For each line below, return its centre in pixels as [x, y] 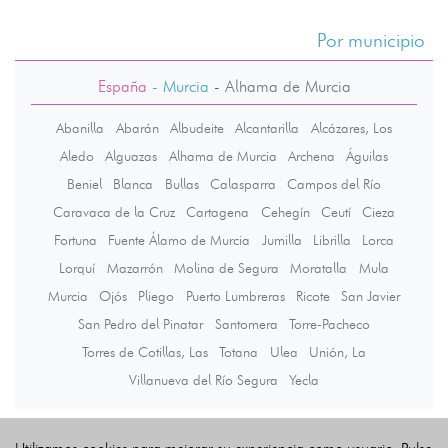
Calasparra [242, 184]
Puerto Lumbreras [235, 296]
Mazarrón [134, 268]
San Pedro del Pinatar [141, 324]
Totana [239, 352]
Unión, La [338, 352]
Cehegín [285, 212]
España [122, 87]
